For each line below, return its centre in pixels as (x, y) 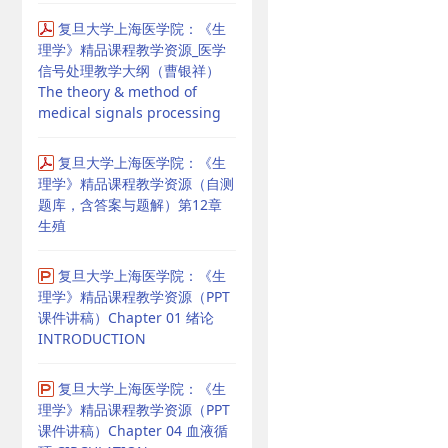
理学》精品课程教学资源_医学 (132, 49)
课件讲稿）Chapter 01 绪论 (126, 317)
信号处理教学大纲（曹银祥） (129, 70)
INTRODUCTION (92, 338)
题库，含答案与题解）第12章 (130, 204)
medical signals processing (129, 112)
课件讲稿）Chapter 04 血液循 (133, 430)
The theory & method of (117, 91)
